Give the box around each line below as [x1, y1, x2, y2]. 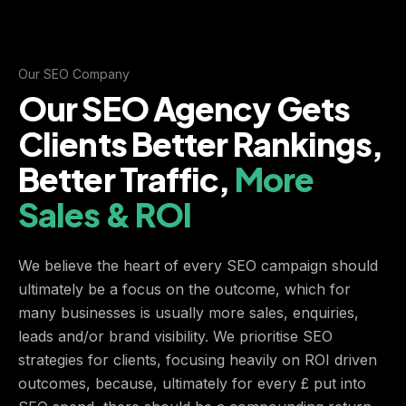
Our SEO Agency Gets [18, 87, 350, 129]
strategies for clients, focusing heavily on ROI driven [18, 350, 377, 369]
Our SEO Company [18, 65, 130, 82]
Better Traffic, [18, 158, 235, 199]
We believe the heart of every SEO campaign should [18, 256, 378, 275]
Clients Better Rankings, [18, 122, 383, 164]
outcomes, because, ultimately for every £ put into [18, 373, 366, 392]
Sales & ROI [18, 193, 192, 235]
